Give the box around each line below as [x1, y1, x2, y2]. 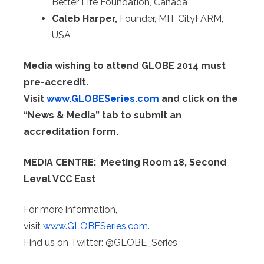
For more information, [24, 204, 117, 216]
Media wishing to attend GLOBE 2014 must [24, 60, 226, 72]
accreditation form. [24, 126, 118, 138]
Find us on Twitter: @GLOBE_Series [24, 237, 177, 249]
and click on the [159, 93, 238, 105]
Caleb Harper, [52, 13, 120, 25]
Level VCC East [24, 173, 95, 185]
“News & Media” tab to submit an [24, 110, 181, 121]
